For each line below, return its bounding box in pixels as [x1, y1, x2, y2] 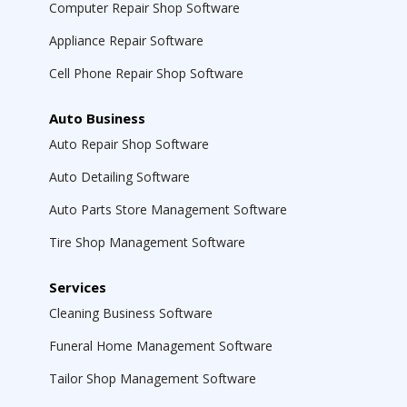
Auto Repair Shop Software [49, 135, 209, 153]
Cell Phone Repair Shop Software [49, 65, 243, 82]
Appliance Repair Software [49, 32, 203, 49]
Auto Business [49, 109, 145, 127]
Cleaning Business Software [49, 304, 213, 322]
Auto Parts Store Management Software [49, 201, 287, 218]
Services [49, 278, 106, 296]
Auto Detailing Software [49, 168, 190, 185]
